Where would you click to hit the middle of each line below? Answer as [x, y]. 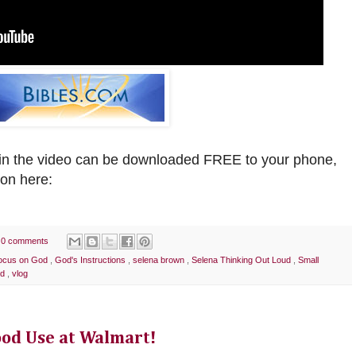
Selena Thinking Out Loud [242, 260]
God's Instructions [91, 260]
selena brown [160, 260]
